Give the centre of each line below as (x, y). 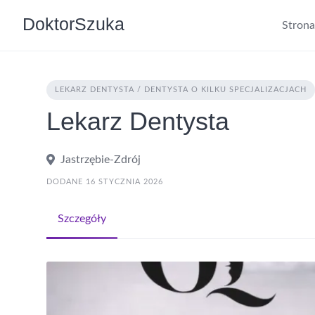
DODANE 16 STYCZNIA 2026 (105, 182)
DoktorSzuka (73, 24)
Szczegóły (82, 219)
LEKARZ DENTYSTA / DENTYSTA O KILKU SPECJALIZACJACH (181, 90)
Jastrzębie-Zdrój (101, 160)
